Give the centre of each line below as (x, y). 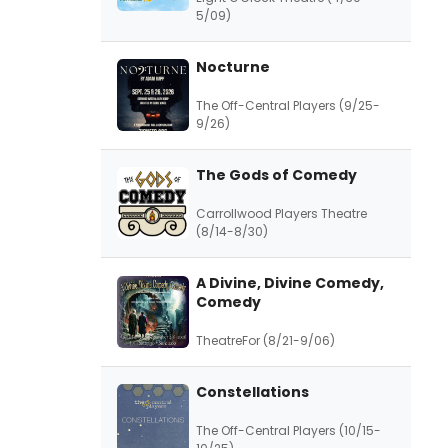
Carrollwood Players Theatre (281, 213)
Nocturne (233, 66)
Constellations (252, 391)
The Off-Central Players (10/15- (288, 430)
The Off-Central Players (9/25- (288, 105)
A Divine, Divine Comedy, (290, 282)
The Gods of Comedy (276, 174)
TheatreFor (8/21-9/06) (265, 340)
